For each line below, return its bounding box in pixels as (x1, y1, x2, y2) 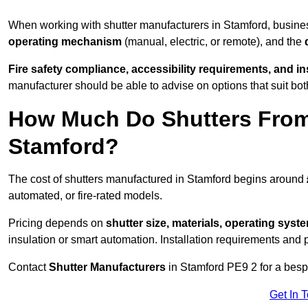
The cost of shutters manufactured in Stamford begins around (8, 173, 307, 186)
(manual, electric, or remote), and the (122, 36, 305, 48)
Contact (8, 261, 49, 274)
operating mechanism (8, 36, 122, 48)
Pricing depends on (8, 217, 106, 230)
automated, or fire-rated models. (8, 190, 162, 202)
